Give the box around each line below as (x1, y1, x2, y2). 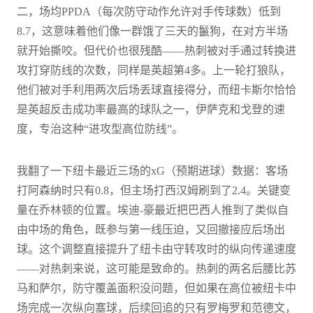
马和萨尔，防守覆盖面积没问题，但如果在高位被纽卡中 (17, 282, 296, 294)
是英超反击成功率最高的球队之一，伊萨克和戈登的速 (17, 103, 285, 115)
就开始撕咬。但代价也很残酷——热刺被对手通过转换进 (17, 44, 296, 57)
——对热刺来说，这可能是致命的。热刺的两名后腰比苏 (17, 262, 296, 275)
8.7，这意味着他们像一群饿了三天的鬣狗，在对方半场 (17, 24, 288, 37)
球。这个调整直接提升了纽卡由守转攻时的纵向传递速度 (17, 242, 296, 255)
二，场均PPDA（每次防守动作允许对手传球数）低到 (17, 5, 281, 17)
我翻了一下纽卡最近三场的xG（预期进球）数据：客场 (17, 164, 288, 177)
